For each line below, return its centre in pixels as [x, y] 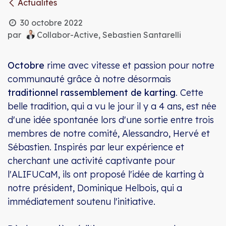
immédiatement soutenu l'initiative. [81, 201]
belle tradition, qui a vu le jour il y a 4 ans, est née [112, 106]
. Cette [189, 92]
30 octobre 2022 [51, 22]
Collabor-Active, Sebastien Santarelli [109, 35]
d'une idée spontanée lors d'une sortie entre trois [111, 120]
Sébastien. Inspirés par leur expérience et [96, 147]
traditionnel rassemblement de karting [92, 92]
